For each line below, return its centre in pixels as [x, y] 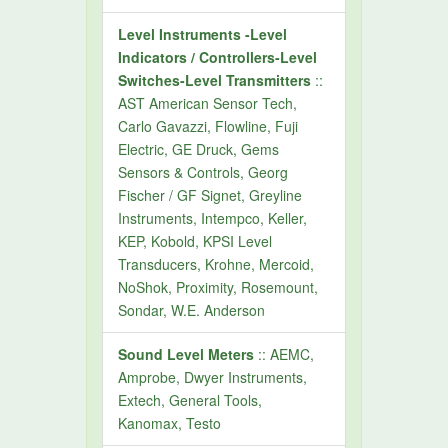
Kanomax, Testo [170, 423]
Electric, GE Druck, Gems [199, 149]
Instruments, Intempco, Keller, [213, 218]
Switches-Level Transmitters [215, 80]
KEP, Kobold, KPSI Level [195, 241]
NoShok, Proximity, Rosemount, [218, 287]
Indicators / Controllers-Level [218, 57]
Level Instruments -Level [203, 34]
